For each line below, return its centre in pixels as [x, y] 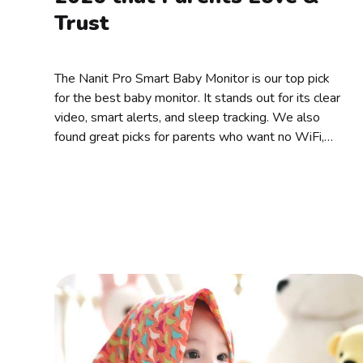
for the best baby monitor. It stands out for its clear [198, 98]
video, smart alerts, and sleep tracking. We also [188, 118]
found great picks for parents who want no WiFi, [190, 137]
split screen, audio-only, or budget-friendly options [196, 157]
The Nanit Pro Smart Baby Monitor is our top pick [192, 79]
